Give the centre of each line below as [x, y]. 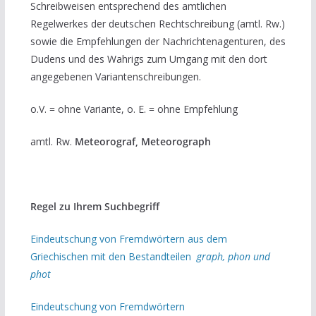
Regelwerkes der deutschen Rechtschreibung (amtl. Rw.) [157, 24]
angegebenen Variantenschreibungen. [115, 77]
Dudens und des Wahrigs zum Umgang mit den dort [148, 59]
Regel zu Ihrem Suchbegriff [95, 206]
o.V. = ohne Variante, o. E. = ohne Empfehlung [134, 109]
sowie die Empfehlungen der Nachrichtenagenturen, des [158, 41]
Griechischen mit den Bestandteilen [113, 256]
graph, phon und [233, 256]
